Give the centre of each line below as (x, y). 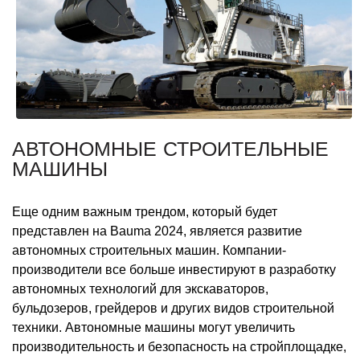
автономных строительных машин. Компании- (149, 251)
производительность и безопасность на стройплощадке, (179, 347)
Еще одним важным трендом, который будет (145, 212)
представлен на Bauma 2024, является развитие (157, 231)
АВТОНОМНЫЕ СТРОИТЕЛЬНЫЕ (170, 149)
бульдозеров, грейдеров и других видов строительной (173, 309)
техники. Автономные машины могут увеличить (153, 328)
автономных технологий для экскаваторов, (140, 289)
